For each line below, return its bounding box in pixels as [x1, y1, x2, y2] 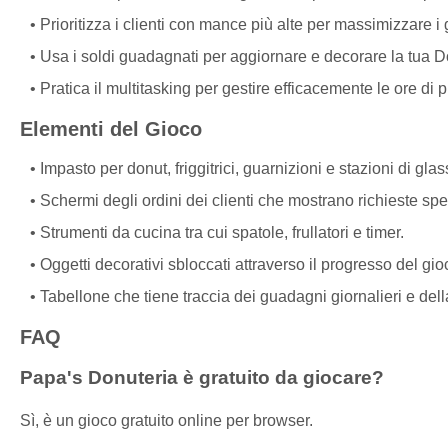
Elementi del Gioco [20, 117, 202, 140]
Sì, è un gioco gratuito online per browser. [20, 411, 313, 429]
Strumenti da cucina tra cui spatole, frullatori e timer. [40, 223, 404, 241]
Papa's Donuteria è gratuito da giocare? [20, 367, 384, 389]
